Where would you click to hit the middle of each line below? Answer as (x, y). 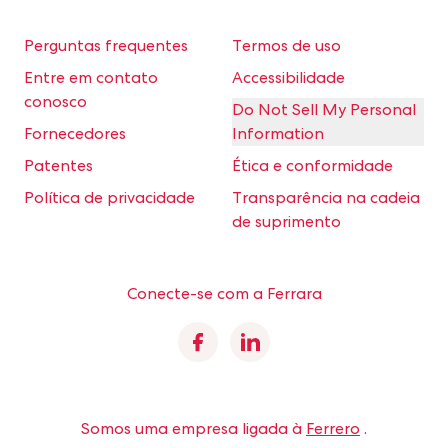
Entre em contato (91, 77)
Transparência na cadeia (326, 197)
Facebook (234, 340)
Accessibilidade (288, 77)
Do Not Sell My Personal (324, 109)
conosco (55, 101)
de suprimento (286, 221)
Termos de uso (286, 45)
